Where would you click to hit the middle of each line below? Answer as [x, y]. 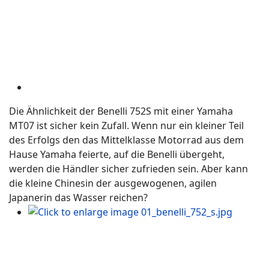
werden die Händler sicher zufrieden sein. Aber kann [128, 169]
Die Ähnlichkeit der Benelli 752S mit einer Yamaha [121, 111]
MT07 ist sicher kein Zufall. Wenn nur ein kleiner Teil [126, 125]
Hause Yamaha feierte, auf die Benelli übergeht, [117, 154]
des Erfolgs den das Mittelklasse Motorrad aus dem [126, 140]
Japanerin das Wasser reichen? [78, 198]
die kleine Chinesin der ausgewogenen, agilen [113, 183]
